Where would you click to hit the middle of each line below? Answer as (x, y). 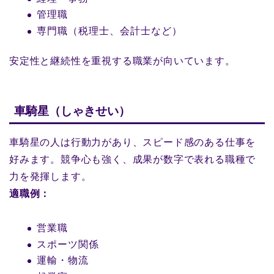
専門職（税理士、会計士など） (109, 31)
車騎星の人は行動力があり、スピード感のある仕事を (133, 143)
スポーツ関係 (68, 244)
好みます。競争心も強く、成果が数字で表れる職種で (133, 160)
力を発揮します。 (50, 177)
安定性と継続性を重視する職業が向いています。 (122, 61)
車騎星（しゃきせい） (72, 111)
